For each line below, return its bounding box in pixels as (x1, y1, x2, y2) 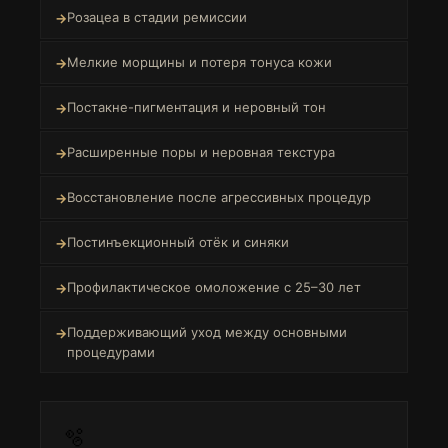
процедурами (67, 344, 155, 360)
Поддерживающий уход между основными (67, 324, 347, 340)
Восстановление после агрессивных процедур (67, 189, 371, 205)
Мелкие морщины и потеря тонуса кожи (67, 54, 332, 70)
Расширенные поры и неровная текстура (67, 144, 335, 160)
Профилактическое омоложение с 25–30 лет (67, 279, 361, 295)
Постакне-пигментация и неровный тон (67, 99, 326, 115)
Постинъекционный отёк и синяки (67, 234, 289, 250)
